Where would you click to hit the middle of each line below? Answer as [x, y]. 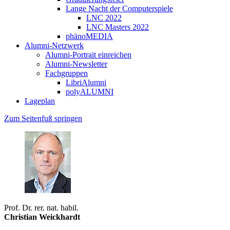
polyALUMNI [90, 91]
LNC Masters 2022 [118, 27]
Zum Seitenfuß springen [43, 118]
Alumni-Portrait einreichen [88, 54]
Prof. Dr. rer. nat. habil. [41, 207]
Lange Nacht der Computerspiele [119, 8]
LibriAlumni [86, 82]
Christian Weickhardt [42, 217]
